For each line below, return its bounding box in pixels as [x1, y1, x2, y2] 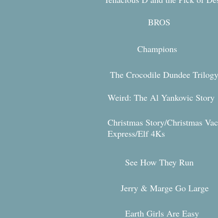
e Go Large [169, 182, 209, 194]
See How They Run [125, 156, 194, 168]
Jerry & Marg [121, 182, 169, 194]
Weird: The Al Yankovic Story [108, 91, 215, 103]
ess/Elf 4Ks [125, 127, 165, 139]
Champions [137, 43, 177, 54]
